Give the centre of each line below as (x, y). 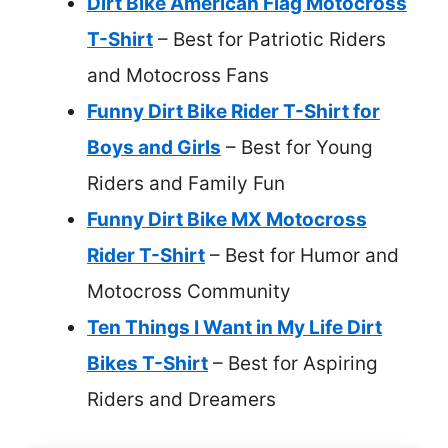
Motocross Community (189, 291)
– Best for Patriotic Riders (269, 39)
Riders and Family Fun (186, 183)
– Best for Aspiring (293, 363)
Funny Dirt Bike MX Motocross (227, 219)
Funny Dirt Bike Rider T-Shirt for (233, 111)
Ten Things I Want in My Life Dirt (234, 327)
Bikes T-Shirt (147, 363)
